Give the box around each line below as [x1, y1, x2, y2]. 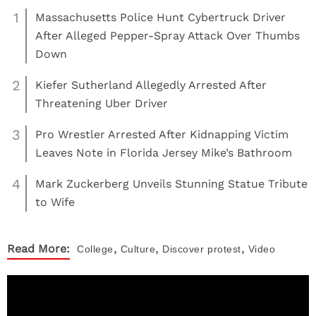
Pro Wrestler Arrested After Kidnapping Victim [35, 128, 288, 141]
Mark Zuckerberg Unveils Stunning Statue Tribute [35, 177, 308, 190]
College [77, 243, 114, 255]
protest [207, 243, 241, 255]
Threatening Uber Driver [35, 97, 168, 110]
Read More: [7, 242, 70, 255]
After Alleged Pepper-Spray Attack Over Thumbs [35, 29, 300, 42]
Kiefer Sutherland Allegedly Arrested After [35, 78, 267, 92]
